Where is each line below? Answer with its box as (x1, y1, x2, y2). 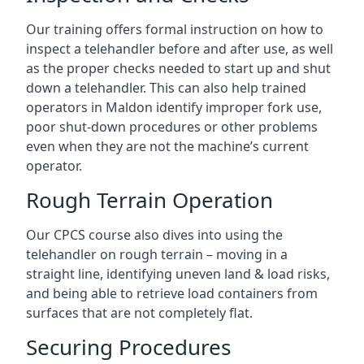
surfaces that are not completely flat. (26, 304, 253, 322)
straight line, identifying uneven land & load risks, (26, 265, 330, 283)
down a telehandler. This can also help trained (26, 79, 306, 97)
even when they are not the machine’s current (26, 137, 309, 155)
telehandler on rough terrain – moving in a (26, 245, 288, 263)
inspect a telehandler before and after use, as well (26, 40, 333, 58)
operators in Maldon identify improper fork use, (26, 98, 322, 116)
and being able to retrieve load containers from (26, 284, 318, 302)
